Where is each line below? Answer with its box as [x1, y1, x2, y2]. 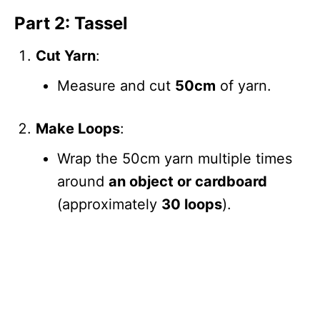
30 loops [161, 195, 222, 213]
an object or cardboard [109, 172, 267, 190]
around [57, 172, 109, 190]
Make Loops [36, 119, 120, 137]
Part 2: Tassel [14, 12, 128, 34]
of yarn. [216, 76, 271, 94]
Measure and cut [57, 76, 175, 94]
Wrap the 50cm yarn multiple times [57, 149, 292, 167]
